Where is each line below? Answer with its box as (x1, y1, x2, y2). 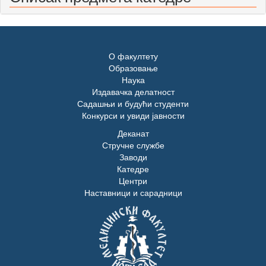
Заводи (119, 151, 147, 163)
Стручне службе (102, 139, 164, 151)
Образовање (108, 62, 158, 74)
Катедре (117, 163, 149, 175)
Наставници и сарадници (84, 186, 182, 199)
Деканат (117, 127, 149, 140)
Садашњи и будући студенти (77, 97, 189, 110)
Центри (119, 175, 147, 187)
